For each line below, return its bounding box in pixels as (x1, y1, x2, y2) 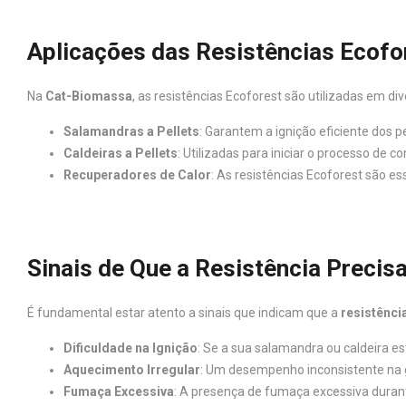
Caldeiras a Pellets (63, 146, 178, 160)
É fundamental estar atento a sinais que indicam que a (27, 305, 341, 320)
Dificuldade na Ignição (63, 341, 198, 355)
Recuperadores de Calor (63, 168, 211, 182)
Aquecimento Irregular (63, 362, 200, 377)
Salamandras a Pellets (63, 124, 199, 139)
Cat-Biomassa (45, 89, 132, 103)
